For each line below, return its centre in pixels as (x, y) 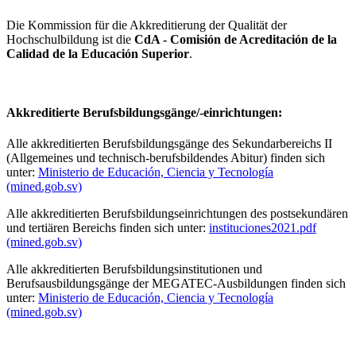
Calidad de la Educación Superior (98, 54)
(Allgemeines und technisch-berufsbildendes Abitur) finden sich (166, 157)
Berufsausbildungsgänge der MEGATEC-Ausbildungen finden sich (176, 283)
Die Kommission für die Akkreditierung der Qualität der (147, 25)
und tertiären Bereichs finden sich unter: (108, 227)
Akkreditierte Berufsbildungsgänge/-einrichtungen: (144, 112)
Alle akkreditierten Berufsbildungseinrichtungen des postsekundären (177, 213)
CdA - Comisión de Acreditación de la (236, 40)
